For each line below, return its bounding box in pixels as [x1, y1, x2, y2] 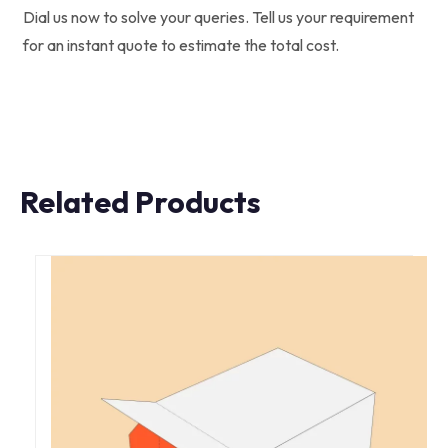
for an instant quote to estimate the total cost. [23, 34, 339, 55]
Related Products [20, 182, 261, 221]
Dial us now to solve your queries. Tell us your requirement [23, 6, 414, 27]
